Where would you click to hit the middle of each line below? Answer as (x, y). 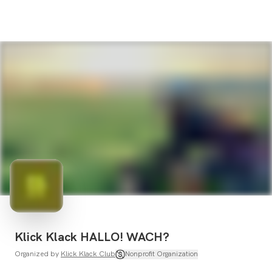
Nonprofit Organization (161, 254)
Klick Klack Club (88, 253)
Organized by (37, 253)
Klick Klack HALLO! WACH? (92, 236)
